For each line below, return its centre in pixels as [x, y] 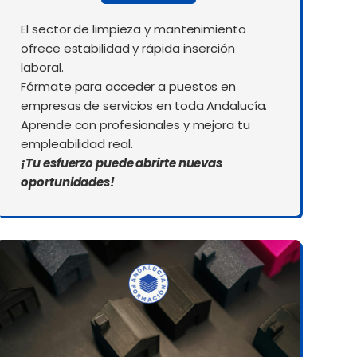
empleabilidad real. [77, 144]
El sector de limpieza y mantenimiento [133, 29]
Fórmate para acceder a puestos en [129, 87]
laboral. [42, 68]
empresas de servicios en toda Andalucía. [144, 106]
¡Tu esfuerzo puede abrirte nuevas [122, 163]
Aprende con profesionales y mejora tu [135, 125]
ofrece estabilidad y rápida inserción [128, 49]
